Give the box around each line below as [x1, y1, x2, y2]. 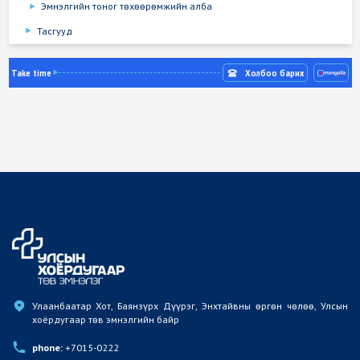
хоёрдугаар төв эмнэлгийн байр [31, 313, 179, 325]
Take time [11, 67, 51, 79]
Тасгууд [36, 24, 72, 37]
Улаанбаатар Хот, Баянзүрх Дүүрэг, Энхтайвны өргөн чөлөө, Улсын [31, 299, 348, 312]
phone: [31, 341, 63, 354]
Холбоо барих [244, 67, 305, 79]
